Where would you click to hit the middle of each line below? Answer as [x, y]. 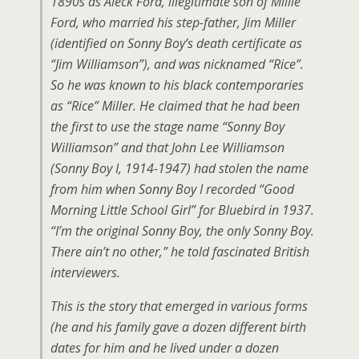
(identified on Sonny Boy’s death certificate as [176, 43]
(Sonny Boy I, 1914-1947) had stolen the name [179, 168]
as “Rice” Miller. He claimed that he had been [175, 106]
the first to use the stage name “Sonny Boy [167, 127]
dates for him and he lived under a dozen [165, 348]
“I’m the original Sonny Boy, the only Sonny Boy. [182, 231]
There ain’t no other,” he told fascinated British [180, 252]
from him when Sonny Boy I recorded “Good [172, 189]
